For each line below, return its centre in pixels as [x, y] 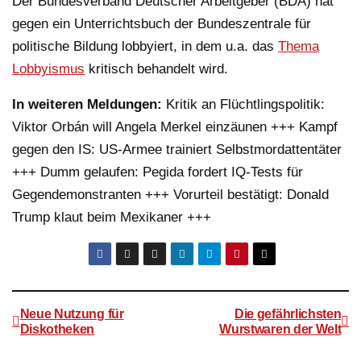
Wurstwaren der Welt [280, 329]
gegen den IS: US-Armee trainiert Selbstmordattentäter [177, 149]
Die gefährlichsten [288, 313]
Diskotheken [57, 329]
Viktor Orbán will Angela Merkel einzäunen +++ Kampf [175, 127]
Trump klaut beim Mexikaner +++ [114, 217]
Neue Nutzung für [72, 313]
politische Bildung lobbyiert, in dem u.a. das [145, 46]
